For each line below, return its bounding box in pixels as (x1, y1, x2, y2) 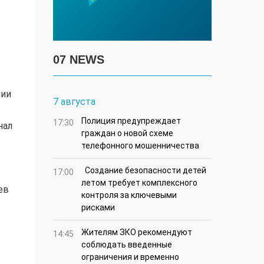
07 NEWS (53, 53, 104, 67)
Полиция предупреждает (81, 116, 181, 126)
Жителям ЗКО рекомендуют (81, 227, 192, 237)
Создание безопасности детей (81, 166, 206, 176)
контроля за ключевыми (81, 190, 177, 200)
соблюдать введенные (81, 240, 172, 250)
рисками (81, 203, 115, 213)
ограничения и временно (81, 252, 179, 262)
